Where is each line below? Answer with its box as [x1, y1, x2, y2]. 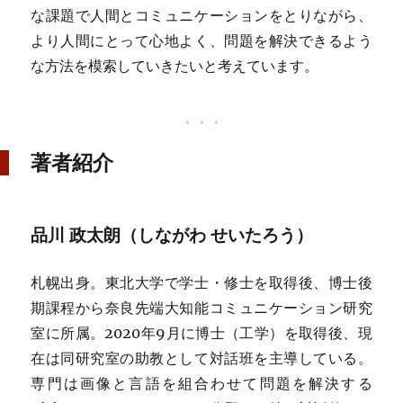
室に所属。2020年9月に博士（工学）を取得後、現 [31, 324, 372, 343]
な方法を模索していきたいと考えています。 [31, 56, 319, 75]
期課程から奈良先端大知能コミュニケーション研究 [31, 299, 372, 318]
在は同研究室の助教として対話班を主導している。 [31, 349, 372, 368]
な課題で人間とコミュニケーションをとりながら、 [31, 5, 372, 24]
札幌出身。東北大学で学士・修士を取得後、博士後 [31, 273, 372, 292]
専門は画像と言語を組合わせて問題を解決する [31, 374, 372, 393]
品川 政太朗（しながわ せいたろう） [31, 224, 314, 246]
